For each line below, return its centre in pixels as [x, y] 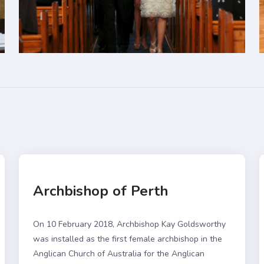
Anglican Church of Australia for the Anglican [119, 253]
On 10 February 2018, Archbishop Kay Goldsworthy [129, 224]
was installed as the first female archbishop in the [128, 239]
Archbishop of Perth [100, 191]
